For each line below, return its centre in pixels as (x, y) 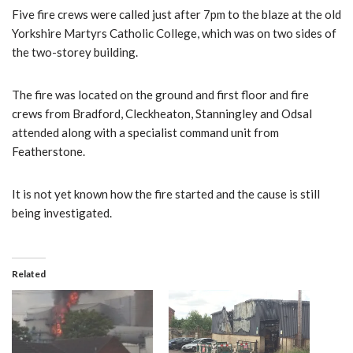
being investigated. (62, 213)
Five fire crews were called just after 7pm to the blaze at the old (176, 15)
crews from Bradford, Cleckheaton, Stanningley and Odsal (162, 114)
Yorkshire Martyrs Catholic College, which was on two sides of (174, 33)
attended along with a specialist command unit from (145, 133)
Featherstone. (48, 152)
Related (29, 274)
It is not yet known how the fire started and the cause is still (166, 194)
